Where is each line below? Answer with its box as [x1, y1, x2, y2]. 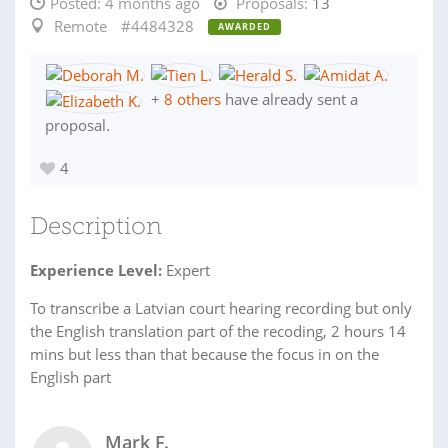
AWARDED [218, 20, 271, 33]
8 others [164, 89, 221, 110]
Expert [162, 259, 210, 280]
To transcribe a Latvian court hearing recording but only [30, 297, 412, 318]
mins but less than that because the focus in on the [30, 343, 379, 364]
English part [30, 366, 111, 387]
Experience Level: [30, 259, 162, 280]
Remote [54, 16, 107, 36]
